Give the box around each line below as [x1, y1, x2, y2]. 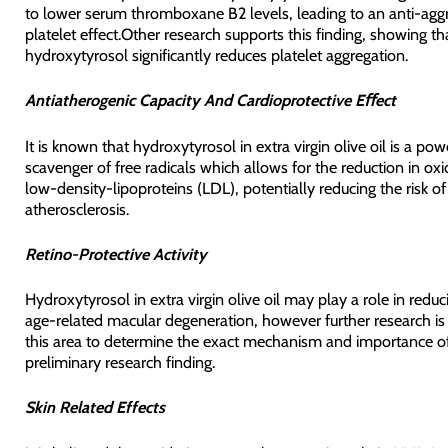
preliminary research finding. [24, 352, 215, 373]
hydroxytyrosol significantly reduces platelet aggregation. [24, 45, 408, 66]
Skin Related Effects [24, 397, 165, 418]
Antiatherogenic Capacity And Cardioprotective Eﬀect [24, 90, 396, 111]
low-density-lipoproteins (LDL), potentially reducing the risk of [24, 177, 446, 198]
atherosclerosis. [24, 198, 129, 219]
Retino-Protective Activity [24, 243, 207, 264]
